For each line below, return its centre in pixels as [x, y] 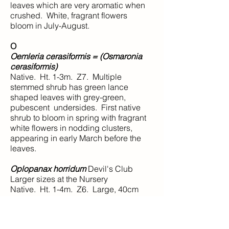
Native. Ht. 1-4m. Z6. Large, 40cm [74, 189]
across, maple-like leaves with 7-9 [72, 199]
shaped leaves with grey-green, [68, 97]
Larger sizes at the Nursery [59, 179]
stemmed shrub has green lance [69, 87]
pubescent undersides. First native [75, 107]
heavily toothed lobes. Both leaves [74, 210]
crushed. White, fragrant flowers [69, 15]
